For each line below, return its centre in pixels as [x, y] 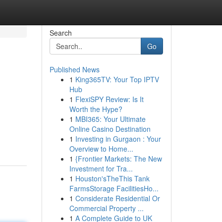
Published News [74, 69]
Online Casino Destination [110, 129]
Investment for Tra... [101, 168]
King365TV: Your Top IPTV [117, 79]
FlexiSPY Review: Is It [109, 99]
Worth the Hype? [96, 109]
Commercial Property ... [106, 208]
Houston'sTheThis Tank [112, 178]
